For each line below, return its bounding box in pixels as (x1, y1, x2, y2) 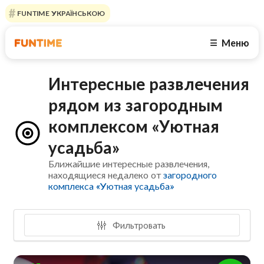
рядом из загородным (48, 95, 223, 115)
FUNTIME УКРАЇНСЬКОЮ (15, 9, 105, 18)
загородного (163, 169, 217, 181)
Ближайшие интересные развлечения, (48, 158, 210, 170)
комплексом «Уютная (48, 116, 220, 137)
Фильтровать (110, 219, 166, 230)
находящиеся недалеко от (48, 169, 164, 181)
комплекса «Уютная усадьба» (48, 180, 174, 192)
